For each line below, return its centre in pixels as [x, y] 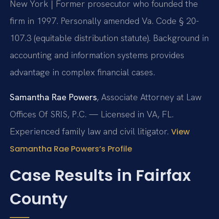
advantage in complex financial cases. [82, 72]
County [39, 199]
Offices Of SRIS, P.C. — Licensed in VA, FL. [92, 114]
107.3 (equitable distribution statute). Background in [109, 38]
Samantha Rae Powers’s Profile [71, 149]
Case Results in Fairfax [100, 175]
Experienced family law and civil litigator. [90, 131]
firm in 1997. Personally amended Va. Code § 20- [104, 21]
